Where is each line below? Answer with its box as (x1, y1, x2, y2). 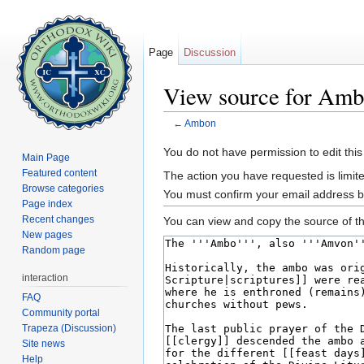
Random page (22, 244, 86, 256)
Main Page (22, 151, 71, 163)
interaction (22, 271, 69, 284)
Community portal (22, 306, 101, 318)
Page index (22, 197, 73, 210)
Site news (22, 337, 66, 349)
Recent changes (22, 213, 95, 225)
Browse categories (22, 182, 105, 194)
